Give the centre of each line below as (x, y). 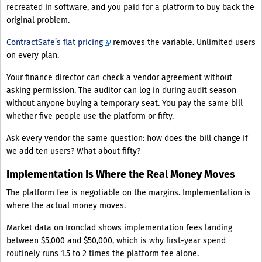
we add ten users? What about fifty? (73, 151)
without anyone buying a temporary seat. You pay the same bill (125, 104)
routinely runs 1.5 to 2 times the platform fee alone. (103, 254)
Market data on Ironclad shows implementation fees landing (119, 228)
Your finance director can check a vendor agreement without (119, 78)
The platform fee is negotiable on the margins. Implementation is (129, 193)
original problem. (38, 20)
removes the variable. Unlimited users (183, 43)
